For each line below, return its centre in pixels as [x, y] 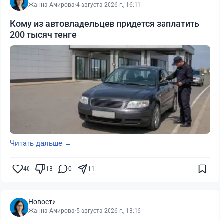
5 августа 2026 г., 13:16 [109, 211]
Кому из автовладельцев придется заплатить [105, 24]
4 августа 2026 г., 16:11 [109, 5]
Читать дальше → [41, 144]
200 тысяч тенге [43, 35]
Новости [42, 202]
